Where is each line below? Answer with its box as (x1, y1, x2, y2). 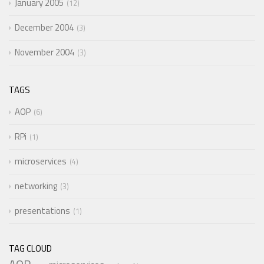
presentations (15, 203, 70, 217)
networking (15, 179, 57, 193)
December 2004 (15, 20, 74, 34)
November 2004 (15, 45, 74, 59)
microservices (15, 154, 67, 168)
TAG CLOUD (9, 241, 52, 255)
